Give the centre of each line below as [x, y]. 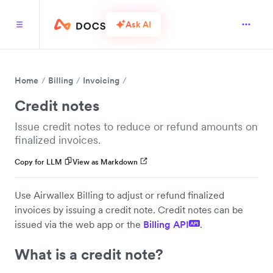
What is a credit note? [89, 254]
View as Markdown [105, 162]
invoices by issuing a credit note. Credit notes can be [129, 210]
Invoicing [101, 80]
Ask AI [138, 24]
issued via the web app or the [79, 224]
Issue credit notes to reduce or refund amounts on [136, 126]
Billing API [166, 224]
